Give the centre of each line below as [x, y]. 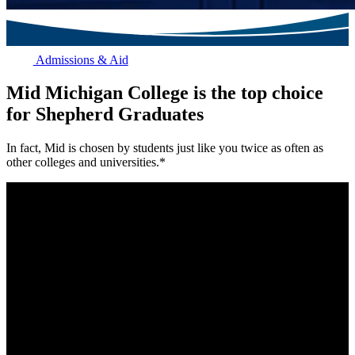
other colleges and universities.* [86, 162]
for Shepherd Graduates [105, 115]
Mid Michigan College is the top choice [165, 93]
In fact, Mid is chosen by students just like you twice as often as [165, 148]
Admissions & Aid [80, 59]
